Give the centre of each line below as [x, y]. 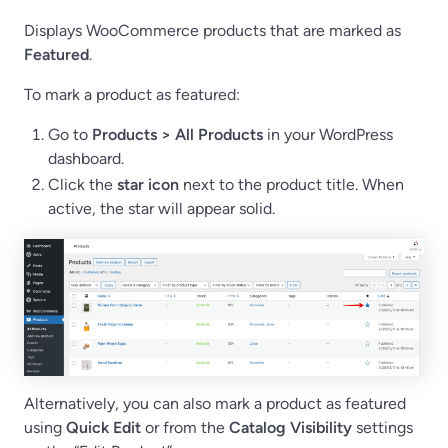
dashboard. [86, 159]
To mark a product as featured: [132, 95]
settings [382, 428]
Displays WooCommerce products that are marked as [212, 31]
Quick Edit [103, 428]
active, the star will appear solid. [161, 209]
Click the [82, 185]
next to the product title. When [291, 185]
